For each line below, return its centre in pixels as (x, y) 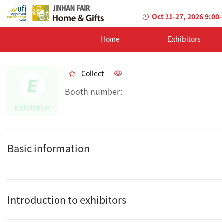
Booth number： (96, 91)
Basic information (49, 148)
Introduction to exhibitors (67, 199)
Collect (92, 73)
